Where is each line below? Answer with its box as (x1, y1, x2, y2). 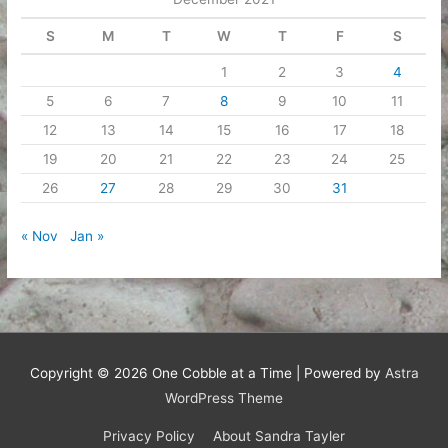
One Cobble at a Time (151, 364, 292, 381)
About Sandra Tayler (212, 428, 345, 445)
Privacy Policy (103, 428, 196, 445)
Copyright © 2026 (29, 364, 152, 381)
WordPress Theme (165, 389, 283, 406)
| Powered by (291, 364, 385, 381)
